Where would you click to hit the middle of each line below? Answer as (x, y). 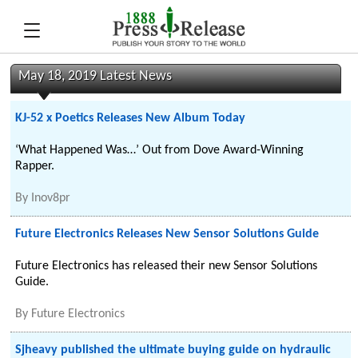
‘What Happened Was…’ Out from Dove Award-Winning (160, 150)
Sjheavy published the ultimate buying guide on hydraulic (173, 350)
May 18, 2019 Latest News (95, 76)
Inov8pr (51, 198)
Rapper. (35, 166)
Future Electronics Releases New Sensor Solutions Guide (167, 234)
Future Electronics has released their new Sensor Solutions (167, 266)
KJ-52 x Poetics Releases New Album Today (131, 118)
